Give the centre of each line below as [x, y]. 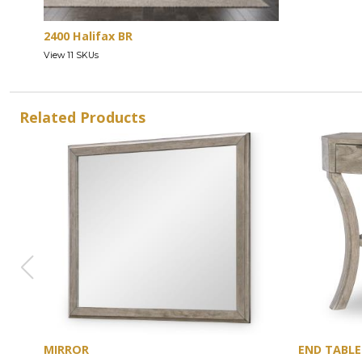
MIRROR [66, 350]
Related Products [82, 118]
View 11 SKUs [71, 56]
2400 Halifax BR [88, 36]
